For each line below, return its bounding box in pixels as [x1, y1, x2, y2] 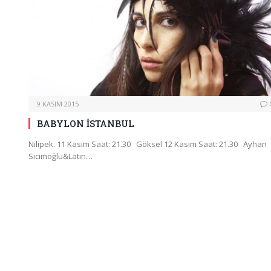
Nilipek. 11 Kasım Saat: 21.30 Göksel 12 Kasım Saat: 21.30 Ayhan [28, 138, 267, 149]
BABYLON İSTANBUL [37, 117, 134, 129]
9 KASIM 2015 [37, 99, 79, 108]
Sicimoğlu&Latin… [28, 150, 93, 162]
